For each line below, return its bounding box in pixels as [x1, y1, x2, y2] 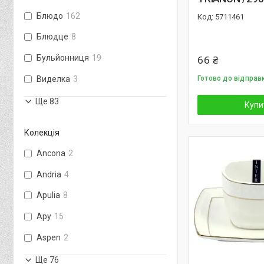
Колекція [24, 127, 60, 137]
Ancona [37, 148, 65, 158]
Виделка [37, 74, 70, 84]
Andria [37, 169, 61, 179]
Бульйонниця [37, 53, 89, 63]
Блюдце [37, 32, 68, 42]
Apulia [37, 190, 60, 200]
